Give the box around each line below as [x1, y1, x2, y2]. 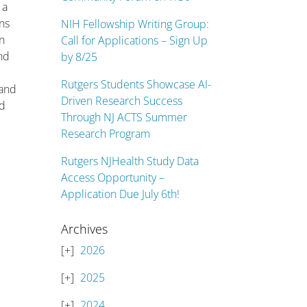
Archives [61, 221, 108, 237]
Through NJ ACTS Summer [61, 110, 188, 125]
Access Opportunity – [61, 170, 165, 185]
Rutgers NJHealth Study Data [61, 153, 199, 169]
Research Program [61, 126, 151, 141]
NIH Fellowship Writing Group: [61, 16, 210, 32]
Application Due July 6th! [61, 186, 180, 201]
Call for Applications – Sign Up [61, 33, 208, 48]
